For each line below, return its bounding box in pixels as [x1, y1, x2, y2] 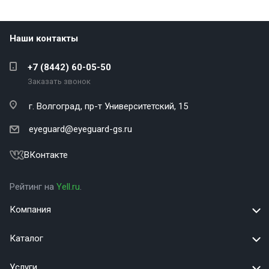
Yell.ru [56, 181, 80, 193]
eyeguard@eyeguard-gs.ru [29, 124, 132, 135]
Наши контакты [10, 33, 78, 44]
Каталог [10, 233, 43, 244]
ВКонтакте [24, 150, 68, 161]
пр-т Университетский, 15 [85, 101, 188, 112]
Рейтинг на [10, 181, 56, 193]
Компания [10, 204, 51, 216]
